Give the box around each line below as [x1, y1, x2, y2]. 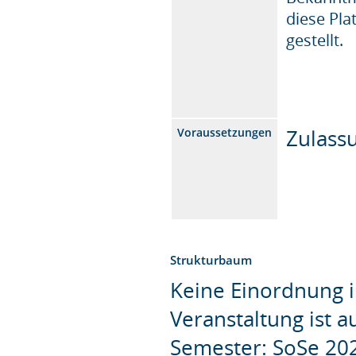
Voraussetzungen [177, 124, 273, 140]
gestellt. [286, 29, 344, 51]
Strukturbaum [170, 251, 253, 268]
